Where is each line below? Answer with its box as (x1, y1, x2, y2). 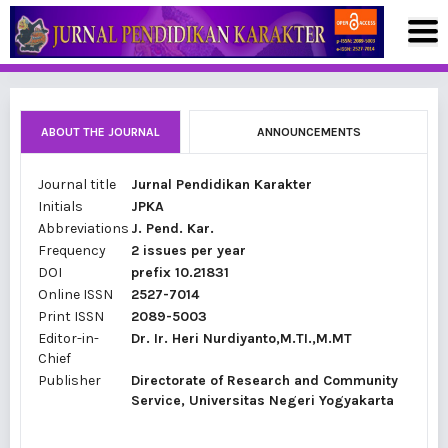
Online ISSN (38, 286, 113, 303)
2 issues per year (131, 242, 246, 259)
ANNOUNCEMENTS (256, 125, 361, 139)
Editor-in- (38, 330, 99, 347)
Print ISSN (38, 308, 104, 325)
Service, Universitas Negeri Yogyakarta (131, 392, 394, 409)
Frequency (38, 242, 106, 259)
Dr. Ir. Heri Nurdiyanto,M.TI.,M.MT (131, 330, 352, 347)
